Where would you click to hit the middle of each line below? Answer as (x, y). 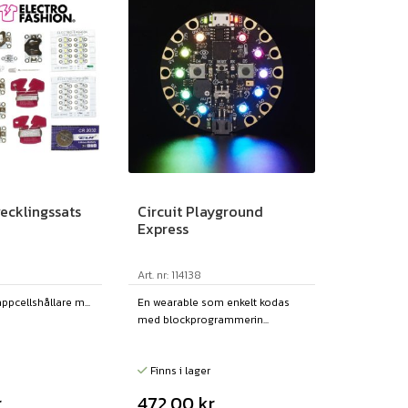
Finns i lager (178, 370)
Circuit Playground (200, 211)
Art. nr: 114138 (169, 275)
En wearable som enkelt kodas (213, 302)
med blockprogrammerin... (203, 319)
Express (163, 228)
